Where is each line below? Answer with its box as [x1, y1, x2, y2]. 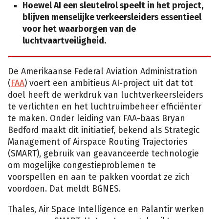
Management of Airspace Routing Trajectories [8, 137, 187, 148]
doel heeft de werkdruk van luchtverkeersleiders [8, 90, 203, 101]
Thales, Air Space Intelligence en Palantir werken [8, 204, 204, 215]
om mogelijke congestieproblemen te [8, 160, 156, 171]
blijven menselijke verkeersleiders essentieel [22, 12, 201, 23]
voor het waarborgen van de [22, 24, 136, 35]
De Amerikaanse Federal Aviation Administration [8, 66, 197, 77]
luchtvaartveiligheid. [22, 36, 106, 46]
